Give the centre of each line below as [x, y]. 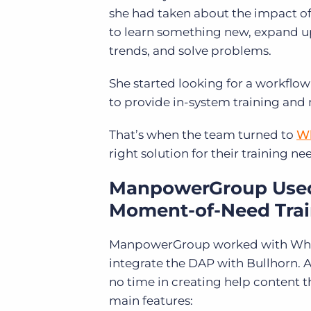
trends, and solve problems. [192, 51]
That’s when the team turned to [203, 135]
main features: [152, 301]
